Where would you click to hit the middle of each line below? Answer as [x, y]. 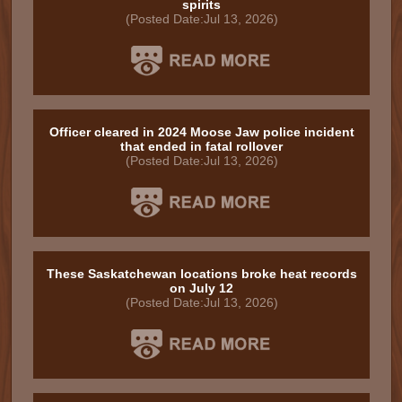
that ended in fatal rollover [201, 146]
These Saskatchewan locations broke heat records [201, 274]
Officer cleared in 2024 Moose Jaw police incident [201, 132]
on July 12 [201, 288]
